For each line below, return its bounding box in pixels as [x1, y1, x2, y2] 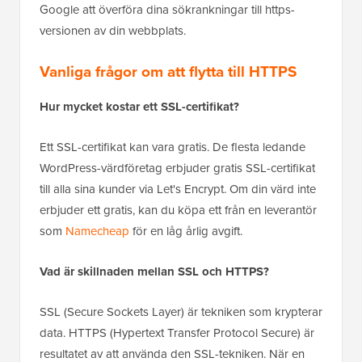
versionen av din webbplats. [40, 21, 186, 40]
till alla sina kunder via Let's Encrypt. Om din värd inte [40, 179, 316, 198]
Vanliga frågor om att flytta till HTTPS [40, 59, 297, 83]
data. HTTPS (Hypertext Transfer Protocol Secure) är [40, 323, 314, 342]
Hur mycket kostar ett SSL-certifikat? [40, 97, 239, 116]
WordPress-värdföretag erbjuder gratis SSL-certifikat [40, 158, 315, 177]
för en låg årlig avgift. [129, 221, 242, 240]
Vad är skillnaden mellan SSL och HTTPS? [40, 262, 269, 280]
